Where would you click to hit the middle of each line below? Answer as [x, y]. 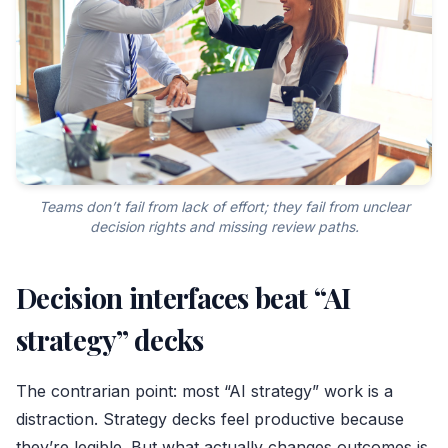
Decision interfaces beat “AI [183, 298]
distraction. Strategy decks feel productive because [210, 419]
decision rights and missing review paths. [224, 227]
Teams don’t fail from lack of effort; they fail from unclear [224, 207]
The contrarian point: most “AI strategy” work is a [204, 391]
